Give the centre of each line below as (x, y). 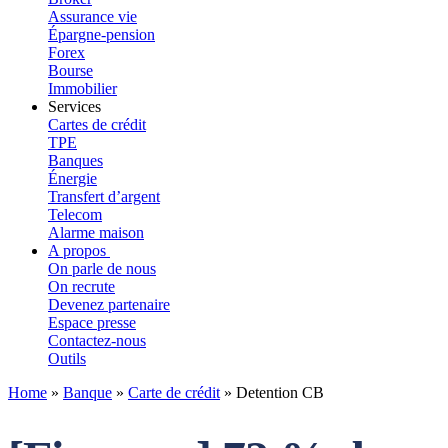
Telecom (75, 214)
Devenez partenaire (109, 304)
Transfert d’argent (104, 196)
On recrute (81, 286)
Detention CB (280, 392)
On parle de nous (102, 268)
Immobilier (82, 88)
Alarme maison (96, 232)
